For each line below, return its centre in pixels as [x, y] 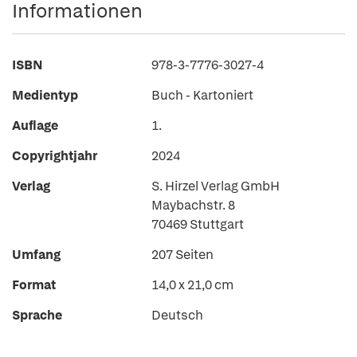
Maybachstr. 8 [193, 205]
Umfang [36, 255]
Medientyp [45, 95]
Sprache [37, 315]
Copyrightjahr [55, 156]
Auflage [35, 126]
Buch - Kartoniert [202, 95]
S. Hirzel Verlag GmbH [216, 186]
